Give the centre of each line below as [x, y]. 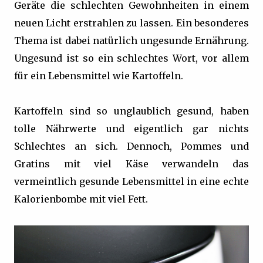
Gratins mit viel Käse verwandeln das [131, 163]
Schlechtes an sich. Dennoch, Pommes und [131, 146]
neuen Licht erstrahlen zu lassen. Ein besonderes [131, 23]
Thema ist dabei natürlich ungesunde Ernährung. [131, 40]
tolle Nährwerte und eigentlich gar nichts [131, 128]
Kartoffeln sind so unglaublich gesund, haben [131, 111]
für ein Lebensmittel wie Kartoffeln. [99, 75]
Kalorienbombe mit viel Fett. [81, 199]
